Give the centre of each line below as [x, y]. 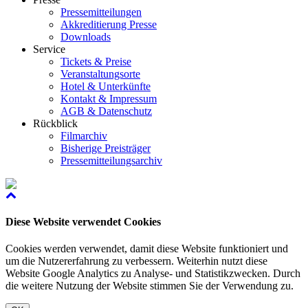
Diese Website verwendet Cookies [83, 221]
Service [49, 49]
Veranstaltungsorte [100, 74]
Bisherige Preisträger [106, 148]
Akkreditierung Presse [109, 24]
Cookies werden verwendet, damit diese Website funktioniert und [147, 249]
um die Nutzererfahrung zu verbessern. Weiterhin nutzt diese [136, 261]
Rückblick [55, 123]
